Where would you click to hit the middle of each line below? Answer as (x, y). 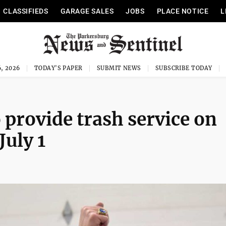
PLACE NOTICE (183, 11)
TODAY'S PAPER (58, 68)
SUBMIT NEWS (119, 68)
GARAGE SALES (87, 11)
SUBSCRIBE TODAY (184, 68)
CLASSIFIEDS (26, 11)
